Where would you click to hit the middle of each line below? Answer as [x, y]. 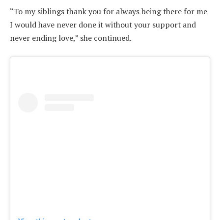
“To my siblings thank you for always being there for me [109, 12]
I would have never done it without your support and [103, 25]
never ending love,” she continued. [71, 38]
